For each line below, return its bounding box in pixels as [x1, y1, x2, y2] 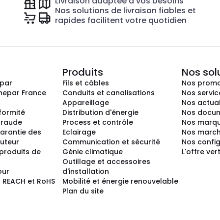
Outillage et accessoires [62, 157, 150, 166]
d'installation [62, 166, 109, 176]
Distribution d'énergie [62, 108, 138, 117]
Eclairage [62, 127, 96, 137]
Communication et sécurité [62, 137, 160, 147]
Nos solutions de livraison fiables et [55, 5, 196, 16]
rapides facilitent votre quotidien [55, 15, 187, 26]
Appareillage [62, 98, 109, 108]
